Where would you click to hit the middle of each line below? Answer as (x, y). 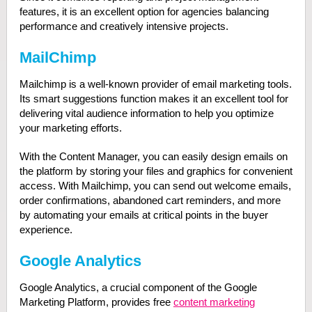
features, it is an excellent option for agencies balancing (144, 11)
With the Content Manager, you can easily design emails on (153, 156)
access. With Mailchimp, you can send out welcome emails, (155, 186)
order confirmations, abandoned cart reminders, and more (150, 200)
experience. (46, 229)
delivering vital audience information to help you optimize (146, 113)
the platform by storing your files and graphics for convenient (156, 171)
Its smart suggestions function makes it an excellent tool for (154, 99)
